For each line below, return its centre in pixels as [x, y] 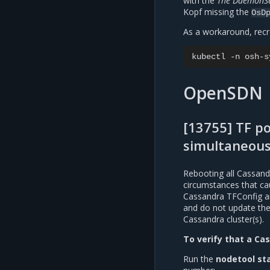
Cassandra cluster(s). [224, 219]
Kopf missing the [217, 11]
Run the [199, 259]
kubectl [209, 56]
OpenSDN [223, 93]
